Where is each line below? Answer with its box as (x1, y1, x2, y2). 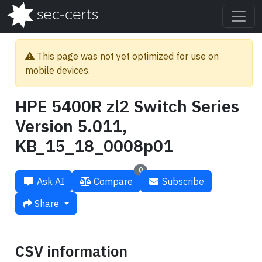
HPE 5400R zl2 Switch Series (15, 95, 239, 117)
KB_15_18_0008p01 (15, 135, 173, 157)
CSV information (15, 242, 127, 261)
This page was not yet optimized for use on (35, 50, 219, 62)
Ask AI (37, 175, 64, 187)
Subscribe (162, 175, 204, 187)
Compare (94, 175, 133, 187)
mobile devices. (25, 64, 90, 76)
